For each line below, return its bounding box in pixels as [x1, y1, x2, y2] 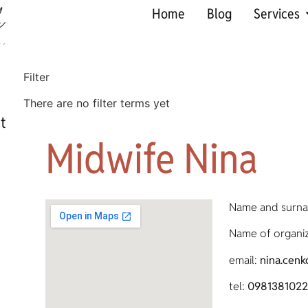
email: [228, 252, 260, 267]
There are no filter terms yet [23, 96, 170, 110]
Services [254, 5, 300, 23]
